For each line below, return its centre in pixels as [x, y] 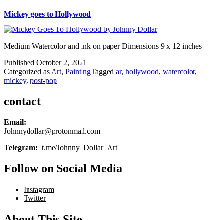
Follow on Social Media [63, 168]
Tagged [103, 72]
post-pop [43, 81]
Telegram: [23, 147]
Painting [78, 72]
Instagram [39, 189]
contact [22, 101]
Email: [15, 122]
